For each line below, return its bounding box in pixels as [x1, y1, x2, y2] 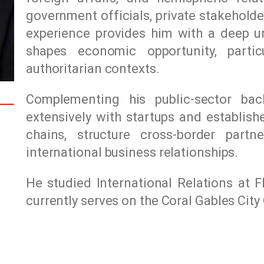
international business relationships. [25, 144, 239, 160]
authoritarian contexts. [25, 61, 160, 76]
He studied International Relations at [25, 175, 255, 190]
